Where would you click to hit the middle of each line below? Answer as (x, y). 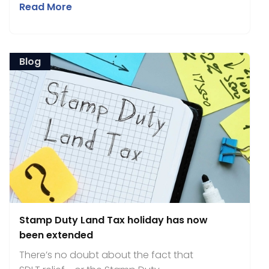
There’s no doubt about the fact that (106, 255)
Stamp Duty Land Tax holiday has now (113, 220)
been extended (56, 235)
